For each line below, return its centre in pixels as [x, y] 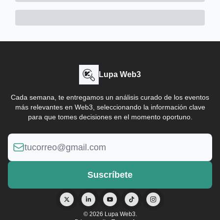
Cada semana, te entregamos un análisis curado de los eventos [110, 97]
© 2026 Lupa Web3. [110, 214]
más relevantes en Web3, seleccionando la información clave [110, 107]
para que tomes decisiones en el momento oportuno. [110, 117]
